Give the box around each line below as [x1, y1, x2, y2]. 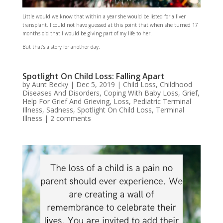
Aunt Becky [31, 79, 68, 89]
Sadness [46, 105, 73, 114]
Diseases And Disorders [22, 88, 100, 98]
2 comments [50, 113, 91, 123]
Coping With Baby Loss [103, 88, 178, 98]
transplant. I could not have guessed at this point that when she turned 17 [22, 21, 198, 28]
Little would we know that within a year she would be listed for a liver [22, 12, 186, 20]
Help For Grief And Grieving [22, 96, 110, 106]
